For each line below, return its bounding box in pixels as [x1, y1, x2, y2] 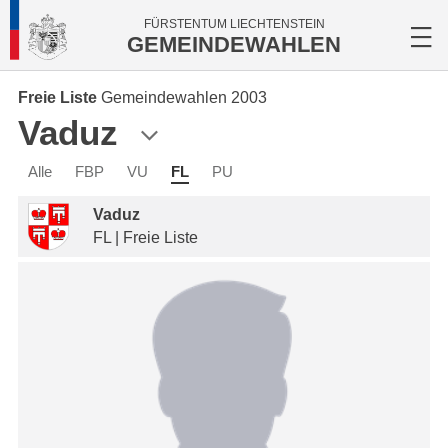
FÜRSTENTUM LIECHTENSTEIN [143, 17, 325, 31]
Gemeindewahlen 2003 [101, 89, 267, 106]
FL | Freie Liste [93, 229, 198, 246]
